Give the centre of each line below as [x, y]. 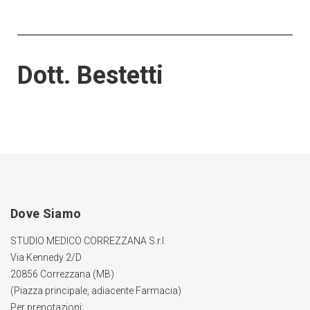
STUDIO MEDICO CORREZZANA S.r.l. [88, 241]
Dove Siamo [46, 213]
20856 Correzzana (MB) [62, 274]
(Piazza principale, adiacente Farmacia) [95, 291]
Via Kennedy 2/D [46, 257]
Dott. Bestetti [90, 75]
